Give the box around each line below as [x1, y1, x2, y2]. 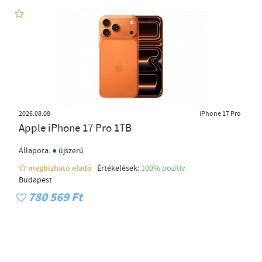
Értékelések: [94, 163, 141, 174]
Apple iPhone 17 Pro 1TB [19, 121, 132, 136]
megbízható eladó [28, 163, 94, 174]
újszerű [57, 146, 84, 157]
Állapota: [19, 146, 52, 157]
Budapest [19, 175, 52, 186]
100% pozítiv [141, 163, 187, 174]
